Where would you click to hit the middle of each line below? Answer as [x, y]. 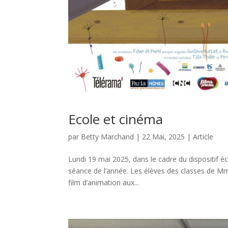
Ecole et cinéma [116, 119]
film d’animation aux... [104, 182]
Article [203, 136]
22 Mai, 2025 [164, 136]
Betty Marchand [108, 136]
